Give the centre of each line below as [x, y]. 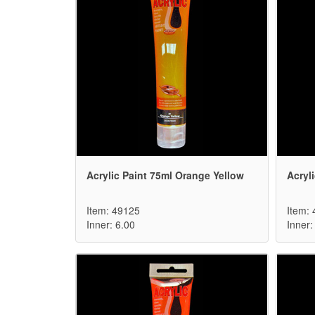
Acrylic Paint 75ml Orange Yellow [165, 175]
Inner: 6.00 [111, 225]
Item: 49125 [113, 211]
